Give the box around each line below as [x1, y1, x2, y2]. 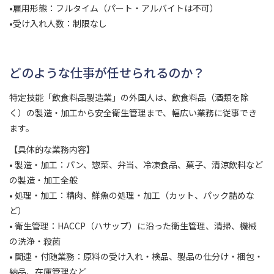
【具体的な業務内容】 [9, 143, 95, 156]
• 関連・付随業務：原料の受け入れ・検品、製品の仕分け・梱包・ [9, 250, 263, 263]
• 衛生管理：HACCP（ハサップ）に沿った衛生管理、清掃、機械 [9, 220, 257, 232]
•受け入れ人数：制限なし [9, 17, 107, 30]
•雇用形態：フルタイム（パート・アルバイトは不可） [9, 2, 218, 15]
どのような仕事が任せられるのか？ [9, 64, 205, 82]
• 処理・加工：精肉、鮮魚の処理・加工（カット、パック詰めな [9, 189, 254, 202]
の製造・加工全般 [9, 174, 78, 187]
